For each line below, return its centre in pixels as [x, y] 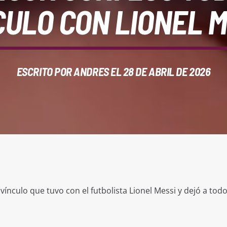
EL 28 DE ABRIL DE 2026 [160, 72]
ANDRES [91, 72]
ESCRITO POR [45, 72]
